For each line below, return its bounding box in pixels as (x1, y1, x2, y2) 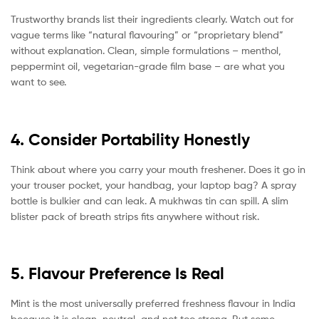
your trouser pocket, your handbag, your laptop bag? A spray (11, 178, 296, 191)
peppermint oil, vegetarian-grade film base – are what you (11, 60, 285, 73)
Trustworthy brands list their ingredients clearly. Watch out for (11, 13, 294, 26)
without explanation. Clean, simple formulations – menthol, (11, 44, 281, 57)
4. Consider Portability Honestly (11, 130, 250, 150)
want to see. (11, 75, 66, 88)
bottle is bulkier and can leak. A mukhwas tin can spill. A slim (11, 194, 288, 206)
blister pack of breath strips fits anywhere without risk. (11, 209, 259, 222)
